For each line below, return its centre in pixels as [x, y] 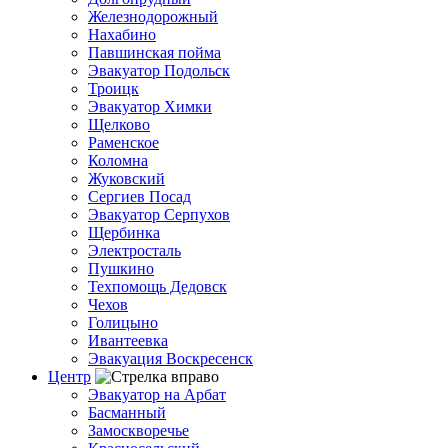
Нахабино [122, 34]
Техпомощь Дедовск [157, 286]
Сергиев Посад [139, 196]
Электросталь [134, 250]
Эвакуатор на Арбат [157, 394]
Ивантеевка [128, 340]
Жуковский [126, 178]
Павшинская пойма [154, 52]
